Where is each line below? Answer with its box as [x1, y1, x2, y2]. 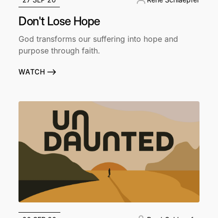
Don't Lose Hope [18, 14, 100, 28]
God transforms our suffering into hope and [18, 34, 179, 44]
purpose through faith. [18, 45, 101, 55]
